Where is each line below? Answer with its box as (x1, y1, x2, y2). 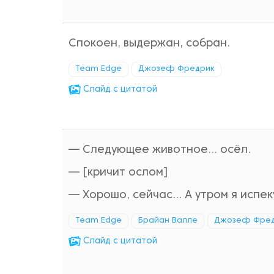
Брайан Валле (138, 217, 198, 224)
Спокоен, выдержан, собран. (68, 39, 230, 49)
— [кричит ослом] (68, 168, 168, 178)
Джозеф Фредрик (138, 65, 215, 73)
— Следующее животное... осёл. (68, 145, 251, 155)
